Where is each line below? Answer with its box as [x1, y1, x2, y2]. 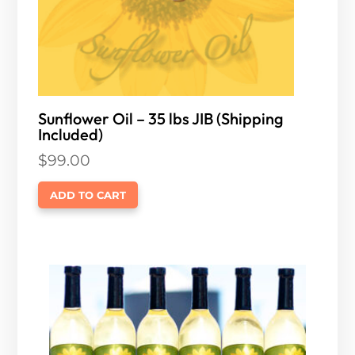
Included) [38, 124, 104, 145]
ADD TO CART [50, 189, 127, 202]
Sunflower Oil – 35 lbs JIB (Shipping [38, 109, 284, 129]
